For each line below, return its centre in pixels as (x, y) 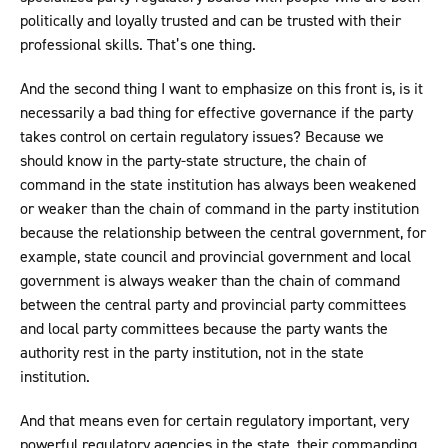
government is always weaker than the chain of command (210, 281)
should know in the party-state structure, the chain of (193, 161)
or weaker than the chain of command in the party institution (219, 209)
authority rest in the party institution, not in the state (192, 353)
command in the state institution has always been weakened (218, 185)
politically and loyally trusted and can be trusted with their (210, 21)
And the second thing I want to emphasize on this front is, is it (221, 89)
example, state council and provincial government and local (215, 257)
